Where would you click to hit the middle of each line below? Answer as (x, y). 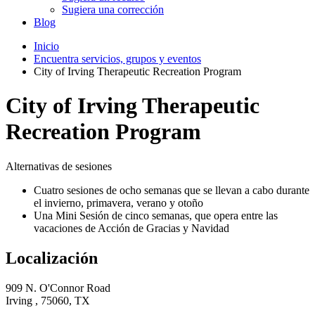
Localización (52, 258)
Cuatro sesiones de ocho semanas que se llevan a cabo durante (172, 190)
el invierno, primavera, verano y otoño (118, 202)
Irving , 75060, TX (48, 300)
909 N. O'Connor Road (58, 288)
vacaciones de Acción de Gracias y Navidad (131, 228)
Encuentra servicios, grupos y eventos (117, 58)
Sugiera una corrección (113, 9)
